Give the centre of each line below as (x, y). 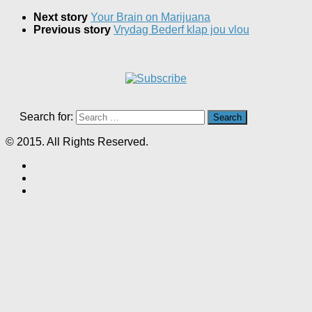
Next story (62, 17)
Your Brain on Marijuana (150, 17)
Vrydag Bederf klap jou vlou (181, 30)
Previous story (73, 30)
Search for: (46, 117)
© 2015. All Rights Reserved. (77, 142)
